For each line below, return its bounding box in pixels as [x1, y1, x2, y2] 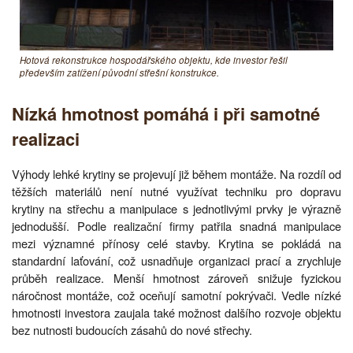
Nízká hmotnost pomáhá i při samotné [12, 101, 320, 127]
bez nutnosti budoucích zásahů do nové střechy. [12, 321, 252, 339]
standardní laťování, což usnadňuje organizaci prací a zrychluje [12, 252, 341, 269]
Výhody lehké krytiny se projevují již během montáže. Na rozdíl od [12, 165, 341, 183]
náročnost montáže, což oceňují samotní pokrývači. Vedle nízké [12, 287, 341, 304]
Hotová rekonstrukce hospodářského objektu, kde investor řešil [20, 53, 288, 66]
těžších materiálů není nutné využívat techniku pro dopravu [12, 183, 341, 200]
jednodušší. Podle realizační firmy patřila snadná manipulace [12, 217, 341, 235]
